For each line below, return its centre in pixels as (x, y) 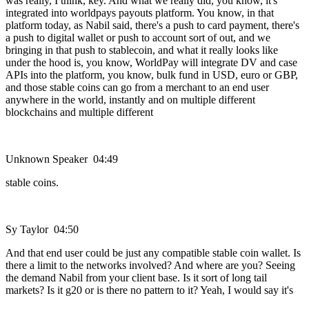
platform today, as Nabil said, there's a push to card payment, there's (152, 26)
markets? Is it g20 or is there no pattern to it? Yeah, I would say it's (149, 290)
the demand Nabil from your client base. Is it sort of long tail (136, 278)
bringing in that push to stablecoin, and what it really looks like (142, 50)
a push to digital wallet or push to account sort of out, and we (138, 38)
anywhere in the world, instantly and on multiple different (130, 100)
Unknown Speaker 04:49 (62, 159)
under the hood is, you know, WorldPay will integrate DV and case (151, 63)
